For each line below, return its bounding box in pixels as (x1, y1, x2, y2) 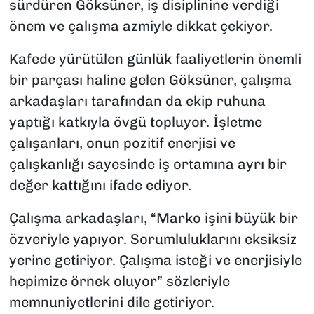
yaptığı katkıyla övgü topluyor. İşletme (8, 113, 262, 130)
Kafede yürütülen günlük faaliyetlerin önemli (8, 50, 301, 67)
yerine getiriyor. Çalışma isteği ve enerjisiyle (8, 251, 302, 268)
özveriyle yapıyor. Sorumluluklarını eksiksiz (8, 230, 297, 247)
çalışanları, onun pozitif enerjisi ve (8, 134, 235, 151)
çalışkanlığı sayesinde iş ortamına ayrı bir (8, 155, 287, 172)
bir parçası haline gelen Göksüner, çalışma (8, 71, 292, 88)
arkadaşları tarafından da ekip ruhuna (8, 92, 266, 109)
